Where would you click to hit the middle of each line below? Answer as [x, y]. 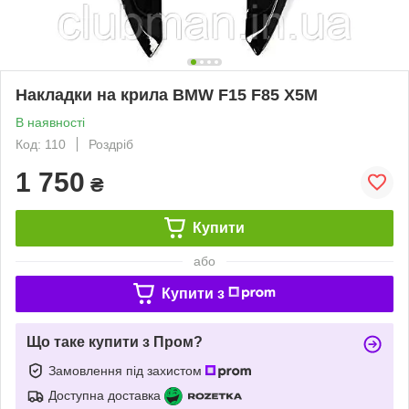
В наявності [50, 122]
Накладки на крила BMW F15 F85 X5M [167, 94]
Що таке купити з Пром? [115, 341]
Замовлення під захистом [127, 370]
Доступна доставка [105, 395]
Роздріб [111, 144]
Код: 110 [41, 144]
